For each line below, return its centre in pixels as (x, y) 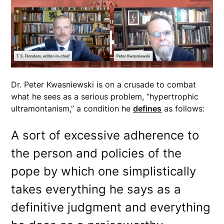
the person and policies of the (96, 153)
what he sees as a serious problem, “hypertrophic (105, 97)
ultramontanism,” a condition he (72, 109)
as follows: (183, 109)
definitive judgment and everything (111, 207)
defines (147, 109)
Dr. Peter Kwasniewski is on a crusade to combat (104, 85)
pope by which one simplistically (104, 171)
